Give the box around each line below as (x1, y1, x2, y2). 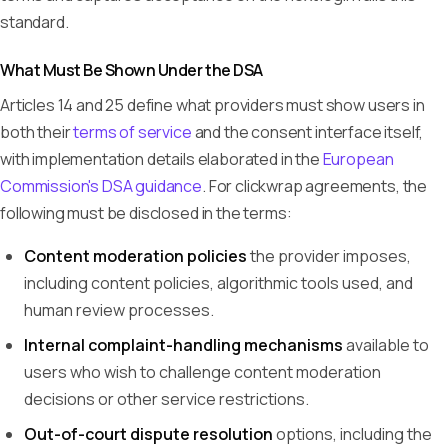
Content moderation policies (24, 245, 247, 267)
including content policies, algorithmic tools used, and (24, 272, 413, 294)
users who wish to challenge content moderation (24, 361, 381, 383)
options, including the (273, 423, 432, 445)
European (322, 148, 394, 170)
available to (343, 334, 429, 356)
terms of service (73, 121, 192, 143)
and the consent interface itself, (191, 121, 424, 143)
